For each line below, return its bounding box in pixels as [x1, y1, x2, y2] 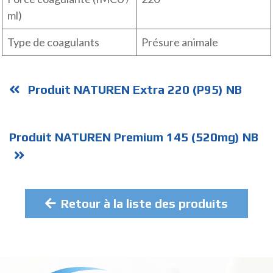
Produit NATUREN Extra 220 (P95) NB [25, 82, 242, 97]
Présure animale [141, 35, 218, 49]
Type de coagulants [7, 35, 99, 49]
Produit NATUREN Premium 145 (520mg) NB [9, 130, 258, 144]
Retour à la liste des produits [61, 196, 228, 211]
